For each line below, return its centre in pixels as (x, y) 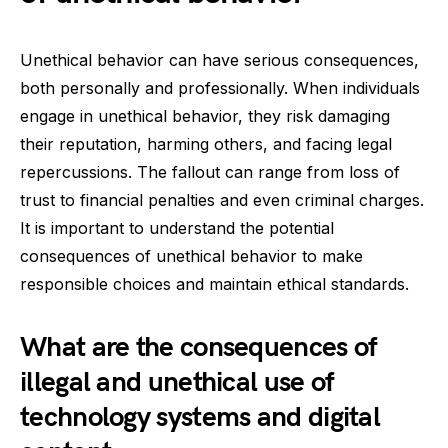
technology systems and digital (200, 417)
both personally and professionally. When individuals (220, 88)
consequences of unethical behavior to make (191, 256)
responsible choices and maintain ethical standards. (214, 284)
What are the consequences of (198, 347)
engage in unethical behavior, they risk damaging (205, 116)
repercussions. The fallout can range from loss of (210, 172)
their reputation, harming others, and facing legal (206, 144)
